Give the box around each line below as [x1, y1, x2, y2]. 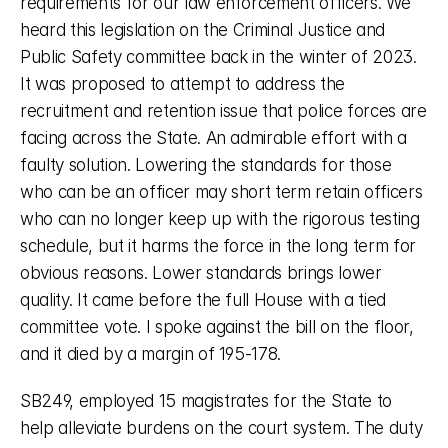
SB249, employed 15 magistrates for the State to [20, 391, 393, 411]
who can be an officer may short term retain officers [20, 182, 423, 202]
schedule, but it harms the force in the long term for [20, 236, 416, 256]
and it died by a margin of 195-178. [20, 344, 286, 364]
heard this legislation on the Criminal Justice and [20, 20, 386, 40]
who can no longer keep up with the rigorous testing [20, 209, 420, 229]
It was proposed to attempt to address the [20, 74, 346, 94]
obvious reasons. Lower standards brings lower [20, 263, 382, 283]
